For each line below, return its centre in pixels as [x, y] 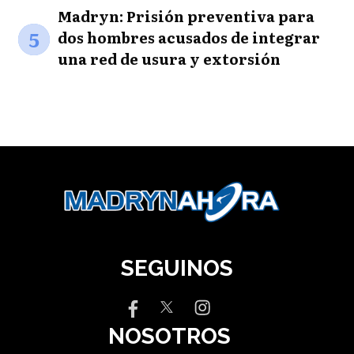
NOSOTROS [169, 337]
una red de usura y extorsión [169, 58]
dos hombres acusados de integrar [188, 37]
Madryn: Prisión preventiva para [186, 16]
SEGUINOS [177, 269]
